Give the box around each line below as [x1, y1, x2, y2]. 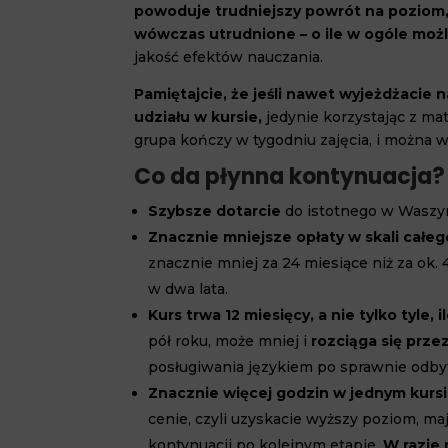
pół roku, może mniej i [148, 332, 312, 350]
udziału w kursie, [134, 108, 263, 126]
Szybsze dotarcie [148, 202, 282, 220]
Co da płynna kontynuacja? [134, 161, 446, 192]
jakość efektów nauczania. [134, 48, 324, 66]
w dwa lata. [148, 280, 229, 298]
